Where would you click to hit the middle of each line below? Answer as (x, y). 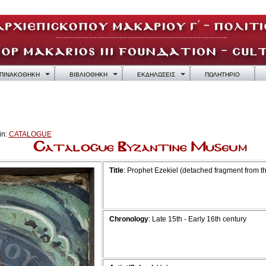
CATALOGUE (30, 134)
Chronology (129, 219)
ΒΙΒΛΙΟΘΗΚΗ (88, 75)
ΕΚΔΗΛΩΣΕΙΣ (156, 75)
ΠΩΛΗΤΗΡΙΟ (222, 75)
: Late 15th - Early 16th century (197, 219)
